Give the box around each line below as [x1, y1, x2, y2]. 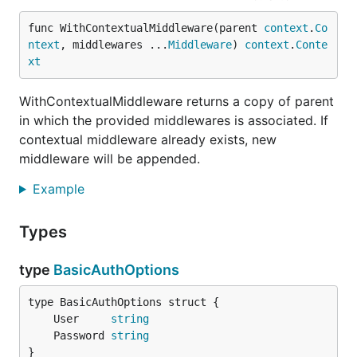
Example [32, 181, 88, 197]
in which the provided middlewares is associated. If [19, 112, 328, 128]
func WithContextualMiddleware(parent [28, 22, 264, 34]
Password [53, 329, 111, 342]
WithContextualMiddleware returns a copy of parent [19, 93, 334, 109]
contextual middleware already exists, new [19, 131, 277, 147]
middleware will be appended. [19, 151, 200, 167]
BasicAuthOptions [53, 261, 179, 278]
